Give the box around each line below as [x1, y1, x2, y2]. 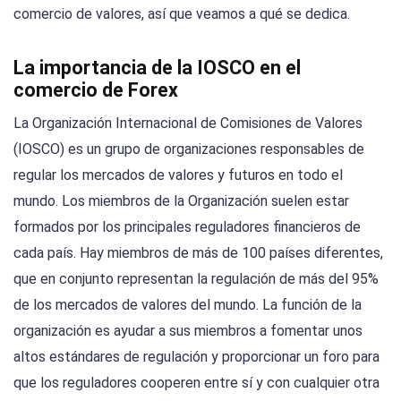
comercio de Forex [13, 79, 178, 102]
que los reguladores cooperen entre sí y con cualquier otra [13, 374, 380, 392]
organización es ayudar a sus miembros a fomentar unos [13, 322, 363, 340]
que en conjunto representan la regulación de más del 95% [13, 270, 379, 288]
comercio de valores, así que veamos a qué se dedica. [13, 5, 350, 23]
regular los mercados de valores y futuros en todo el [13, 166, 343, 184]
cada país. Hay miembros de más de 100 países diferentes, [13, 244, 383, 262]
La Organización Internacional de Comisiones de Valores [13, 115, 363, 132]
